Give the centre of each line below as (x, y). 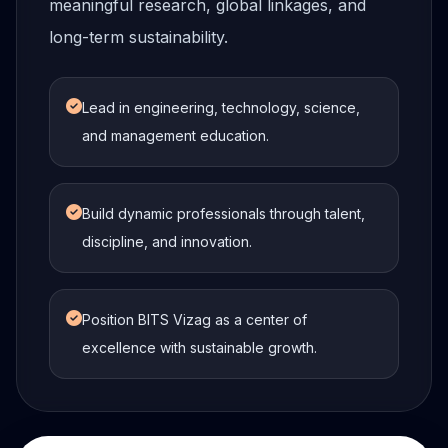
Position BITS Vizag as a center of (194, 319)
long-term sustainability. (138, 37)
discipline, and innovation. (167, 241)
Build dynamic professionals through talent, (223, 213)
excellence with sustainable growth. (199, 347)
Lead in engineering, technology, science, (221, 107)
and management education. (175, 135)
